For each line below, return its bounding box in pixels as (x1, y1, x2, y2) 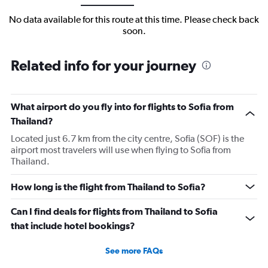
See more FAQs (105, 246, 163, 256)
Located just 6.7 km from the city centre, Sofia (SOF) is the (11, 133, 244, 145)
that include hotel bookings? (11, 220, 135, 232)
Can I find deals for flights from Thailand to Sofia (11, 206, 218, 217)
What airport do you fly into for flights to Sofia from (11, 101, 234, 112)
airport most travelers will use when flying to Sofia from (11, 144, 231, 156)
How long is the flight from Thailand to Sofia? (11, 181, 206, 193)
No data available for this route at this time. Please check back (9, 14, 259, 26)
